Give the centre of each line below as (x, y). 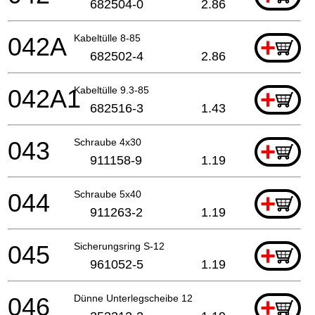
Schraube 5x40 (108, 194)
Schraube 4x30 (108, 142)
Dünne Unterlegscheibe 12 (133, 298)
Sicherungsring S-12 (119, 246)
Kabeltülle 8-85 (107, 38)
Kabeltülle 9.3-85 (111, 90)
